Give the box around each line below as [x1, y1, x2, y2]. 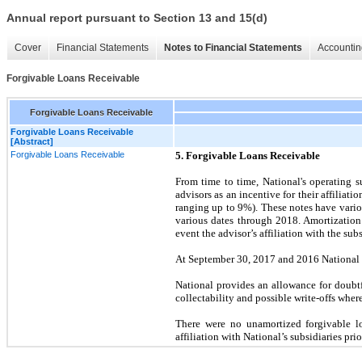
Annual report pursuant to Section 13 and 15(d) [6, 11, 267, 25]
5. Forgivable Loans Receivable [175, 149, 320, 162]
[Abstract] [11, 136, 53, 146]
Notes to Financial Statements [164, 42, 302, 54]
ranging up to [175, 200, 238, 213]
